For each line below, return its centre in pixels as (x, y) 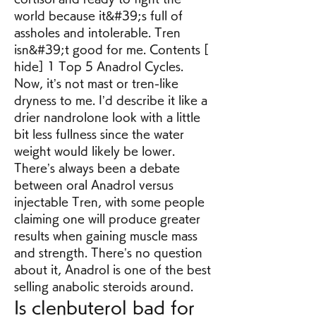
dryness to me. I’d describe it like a (111, 101)
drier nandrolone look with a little (107, 117)
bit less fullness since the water (99, 134)
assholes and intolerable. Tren (97, 33)
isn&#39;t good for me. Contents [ (111, 50)
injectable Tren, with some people (109, 202)
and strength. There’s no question (108, 253)
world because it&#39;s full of (98, 16)
